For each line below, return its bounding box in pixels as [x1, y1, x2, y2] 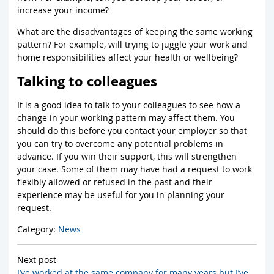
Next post [17, 253, 56, 265]
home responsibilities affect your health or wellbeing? [17, 51, 238, 63]
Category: [17, 223, 58, 235]
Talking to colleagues [17, 71, 157, 91]
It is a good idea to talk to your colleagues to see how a [17, 98, 240, 111]
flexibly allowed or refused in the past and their [17, 176, 212, 188]
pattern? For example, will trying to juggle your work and [17, 38, 248, 50]
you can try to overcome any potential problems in [17, 137, 223, 149]
